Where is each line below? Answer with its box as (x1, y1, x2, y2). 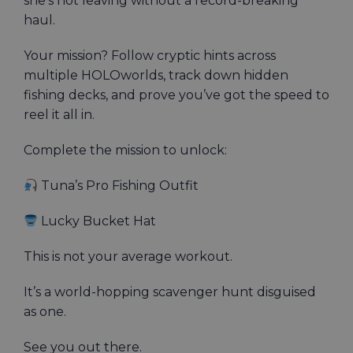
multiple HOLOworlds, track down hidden (24, 68, 288, 83)
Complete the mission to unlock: (24, 143, 227, 158)
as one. (24, 304, 66, 319)
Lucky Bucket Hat (38, 214, 157, 229)
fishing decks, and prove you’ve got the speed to (24, 87, 329, 102)
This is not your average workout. (24, 249, 232, 264)
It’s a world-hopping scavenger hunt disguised (24, 284, 316, 299)
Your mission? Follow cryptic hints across (24, 48, 276, 63)
